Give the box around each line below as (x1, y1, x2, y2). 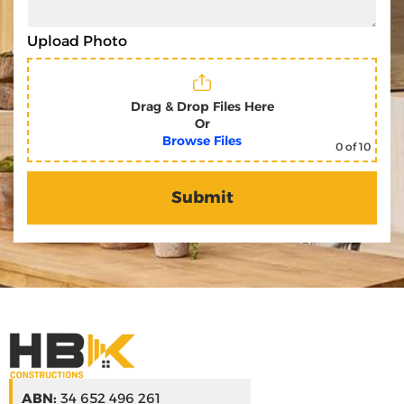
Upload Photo (27, 32, 127, 50)
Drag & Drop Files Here (130, 97, 274, 115)
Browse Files (162, 132, 242, 149)
